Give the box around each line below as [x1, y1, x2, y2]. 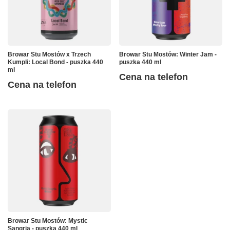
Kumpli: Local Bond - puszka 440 [8, 58, 103, 66]
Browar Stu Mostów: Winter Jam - [119, 50, 217, 58]
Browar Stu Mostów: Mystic [8, 217, 88, 224]
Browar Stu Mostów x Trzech [8, 50, 91, 58]
